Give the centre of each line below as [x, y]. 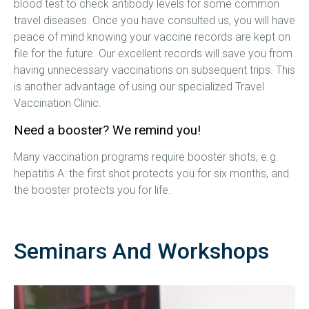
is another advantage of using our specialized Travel [139, 86]
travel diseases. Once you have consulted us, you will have [154, 20]
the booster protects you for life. [92, 190]
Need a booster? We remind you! [107, 130]
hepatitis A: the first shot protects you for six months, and [151, 173]
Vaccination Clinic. [58, 103]
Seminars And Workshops [141, 251]
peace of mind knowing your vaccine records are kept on [152, 37]
